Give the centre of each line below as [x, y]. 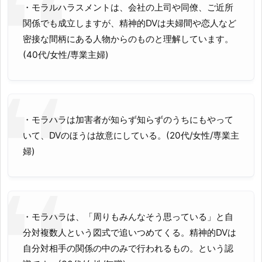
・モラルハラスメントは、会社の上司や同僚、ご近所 [128, 7]
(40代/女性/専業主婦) [66, 54]
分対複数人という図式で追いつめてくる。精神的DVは [130, 232]
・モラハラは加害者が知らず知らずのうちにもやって [128, 120]
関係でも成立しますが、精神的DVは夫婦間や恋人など [130, 23]
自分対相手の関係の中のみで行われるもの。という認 [128, 248]
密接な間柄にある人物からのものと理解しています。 [128, 39]
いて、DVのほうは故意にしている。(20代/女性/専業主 [131, 136]
